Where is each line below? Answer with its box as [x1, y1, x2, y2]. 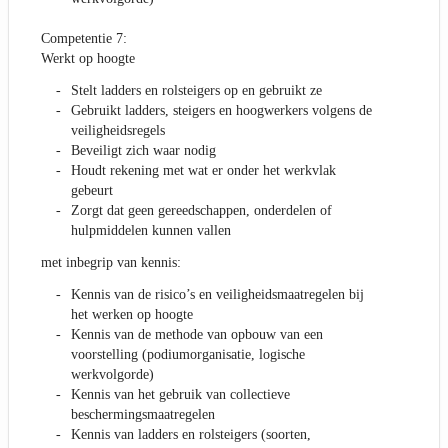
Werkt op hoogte [41, 51, 135, 67]
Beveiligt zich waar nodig [71, 143, 216, 159]
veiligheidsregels [71, 123, 165, 139]
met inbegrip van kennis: [41, 255, 181, 271]
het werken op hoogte [71, 307, 193, 323]
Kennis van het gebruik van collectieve [71, 387, 290, 403]
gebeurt [71, 183, 113, 199]
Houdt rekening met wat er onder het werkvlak [71, 163, 336, 179]
